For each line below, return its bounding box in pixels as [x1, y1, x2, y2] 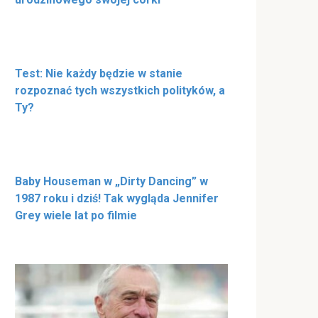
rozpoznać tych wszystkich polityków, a [15, 83, 225, 97]
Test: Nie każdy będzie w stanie [15, 66, 182, 80]
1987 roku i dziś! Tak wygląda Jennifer [15, 191, 219, 205]
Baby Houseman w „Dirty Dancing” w [15, 174, 208, 188]
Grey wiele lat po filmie [15, 208, 137, 222]
